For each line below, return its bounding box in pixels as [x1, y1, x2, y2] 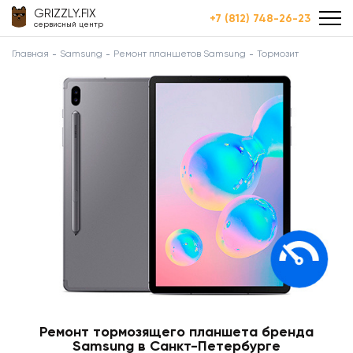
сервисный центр [34, 20, 103, 28]
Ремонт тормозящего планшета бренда [39, 322, 314, 340]
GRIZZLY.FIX [34, 6, 96, 20]
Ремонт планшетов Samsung [113, 48, 246, 59]
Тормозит [257, 48, 299, 59]
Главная [12, 48, 49, 59]
